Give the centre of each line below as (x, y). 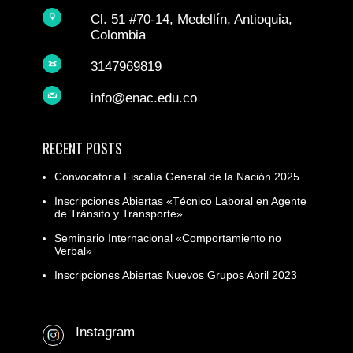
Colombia (119, 35)
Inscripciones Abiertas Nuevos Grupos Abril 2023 (175, 275)
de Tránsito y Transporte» (118, 214)
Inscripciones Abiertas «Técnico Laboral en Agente (180, 201)
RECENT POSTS (82, 149)
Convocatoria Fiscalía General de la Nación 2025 (176, 177)
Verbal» (73, 251)
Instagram (105, 333)
